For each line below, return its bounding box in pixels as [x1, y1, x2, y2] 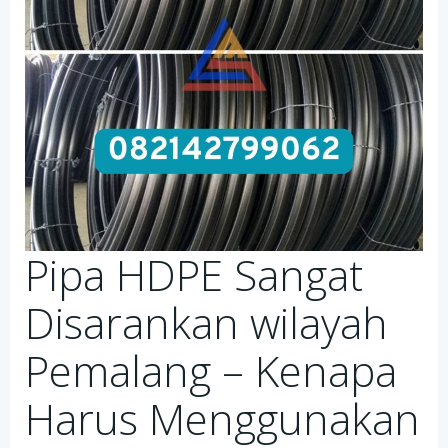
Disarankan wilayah [25, 294, 388, 351]
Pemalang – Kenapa [25, 342, 397, 399]
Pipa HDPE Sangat [25, 246, 363, 303]
